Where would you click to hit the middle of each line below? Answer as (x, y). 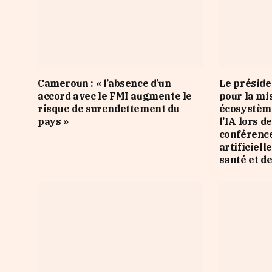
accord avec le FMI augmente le (115, 96)
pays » (53, 122)
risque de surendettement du (109, 109)
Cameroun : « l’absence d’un (104, 83)
